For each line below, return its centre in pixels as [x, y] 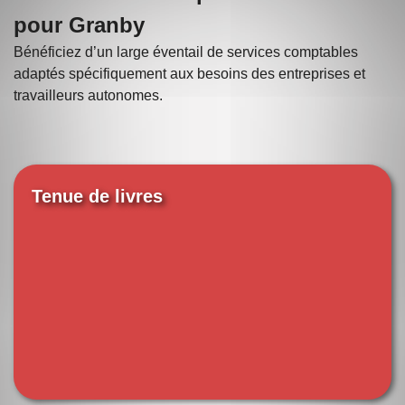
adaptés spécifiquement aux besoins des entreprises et [189, 73]
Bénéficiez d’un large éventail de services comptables [186, 52]
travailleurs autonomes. [88, 95]
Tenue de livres [97, 197]
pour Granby [79, 24]
